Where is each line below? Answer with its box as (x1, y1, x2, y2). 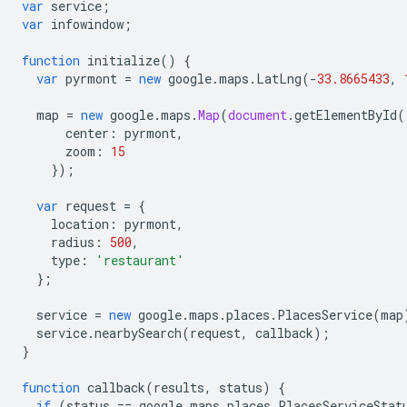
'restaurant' (95, 252, 184, 270)
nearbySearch (94, 324, 182, 342)
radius (51, 233, 94, 252)
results (154, 379, 204, 397)
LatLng (256, 70, 302, 88)
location (51, 215, 109, 233)
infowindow (51, 15, 124, 34)
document (228, 106, 287, 124)
